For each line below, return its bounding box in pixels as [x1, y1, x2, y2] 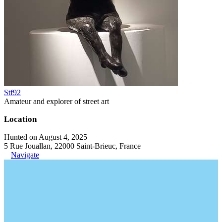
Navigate [11, 150, 39, 159]
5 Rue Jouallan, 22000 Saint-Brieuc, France [4, 141, 141, 150]
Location [4, 114, 37, 124]
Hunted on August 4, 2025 [4, 132, 87, 141]
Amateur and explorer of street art [4, 97, 109, 106]
